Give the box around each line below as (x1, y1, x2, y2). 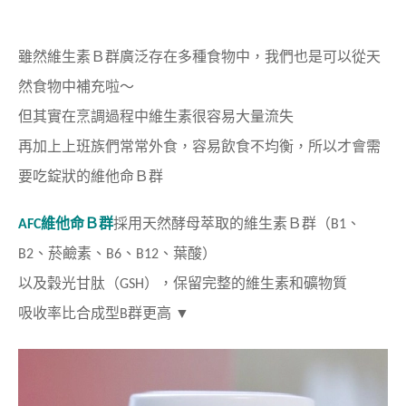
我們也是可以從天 (265, 50, 381, 65)
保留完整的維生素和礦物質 (173, 276, 347, 292)
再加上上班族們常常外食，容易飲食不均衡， (18, 140, 308, 155)
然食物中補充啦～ (18, 80, 134, 95)
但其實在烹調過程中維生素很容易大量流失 (18, 110, 294, 125)
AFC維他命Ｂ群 (18, 217, 113, 232)
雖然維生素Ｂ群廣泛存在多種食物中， (18, 50, 265, 65)
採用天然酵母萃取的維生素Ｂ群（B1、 (113, 217, 361, 232)
